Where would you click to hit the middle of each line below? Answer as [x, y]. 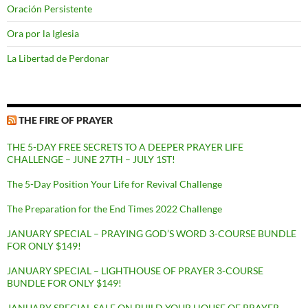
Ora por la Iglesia [43, 34]
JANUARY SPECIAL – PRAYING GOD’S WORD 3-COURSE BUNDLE [152, 234]
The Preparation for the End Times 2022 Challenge [114, 209]
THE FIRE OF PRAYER [66, 120]
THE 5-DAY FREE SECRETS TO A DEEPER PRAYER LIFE [125, 147]
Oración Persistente [49, 9]
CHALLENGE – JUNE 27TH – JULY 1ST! [91, 159]
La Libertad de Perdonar [58, 58]
